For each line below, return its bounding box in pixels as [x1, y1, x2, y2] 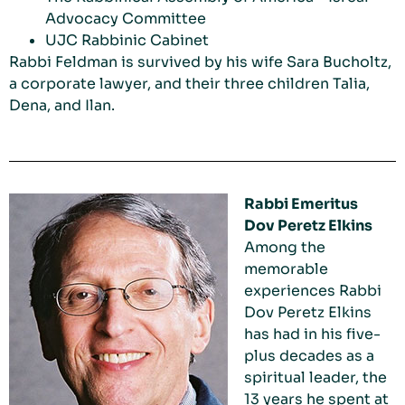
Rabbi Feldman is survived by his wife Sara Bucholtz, [9, 52, 391, 72]
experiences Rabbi [244, 281, 381, 301]
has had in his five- [244, 325, 381, 344]
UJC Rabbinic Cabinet [45, 31, 209, 51]
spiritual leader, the [244, 368, 387, 388]
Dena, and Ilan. [9, 96, 115, 116]
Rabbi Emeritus [244, 194, 358, 214]
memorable [244, 259, 328, 279]
